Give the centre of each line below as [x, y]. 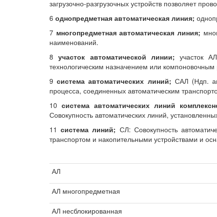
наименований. [74, 42]
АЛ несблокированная [87, 211]
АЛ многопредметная [86, 191]
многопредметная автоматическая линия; [128, 32]
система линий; [88, 129]
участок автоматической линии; [116, 57]
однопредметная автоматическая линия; [125, 18]
